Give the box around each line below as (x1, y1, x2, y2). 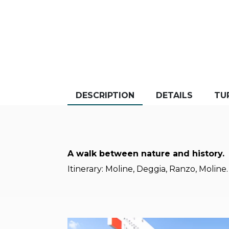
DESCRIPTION (76, 90, 134, 101)
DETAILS (156, 90, 193, 101)
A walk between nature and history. (67, 149, 224, 159)
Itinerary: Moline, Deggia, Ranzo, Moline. (67, 164, 228, 174)
